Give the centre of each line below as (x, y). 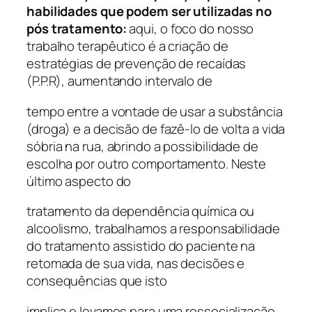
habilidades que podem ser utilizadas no (149, 11)
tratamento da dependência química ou (141, 211)
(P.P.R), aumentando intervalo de (119, 81)
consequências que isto (97, 281)
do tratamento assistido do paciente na (141, 246)
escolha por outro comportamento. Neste (147, 163)
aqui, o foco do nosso (190, 29)
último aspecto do (79, 181)
